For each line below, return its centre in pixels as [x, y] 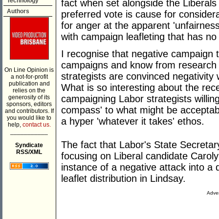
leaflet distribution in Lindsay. [123, 179]
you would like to [29, 118]
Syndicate [29, 145]
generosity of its [29, 97]
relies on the [29, 90]
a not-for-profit [29, 77]
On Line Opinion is [29, 70]
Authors [18, 11]
